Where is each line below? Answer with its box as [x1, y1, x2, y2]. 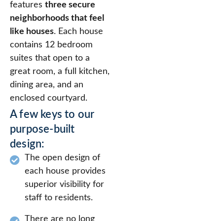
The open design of [25, 153, 100, 162]
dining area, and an [10, 80, 83, 89]
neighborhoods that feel [10, 13, 104, 23]
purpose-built [10, 123, 75, 135]
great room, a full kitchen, [10, 67, 110, 76]
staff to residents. [25, 193, 93, 202]
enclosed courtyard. [10, 93, 87, 103]
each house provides [25, 166, 106, 176]
